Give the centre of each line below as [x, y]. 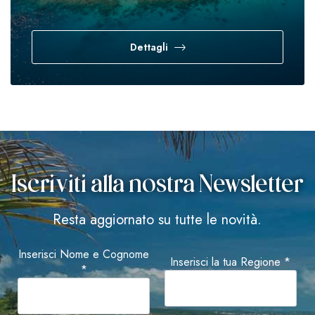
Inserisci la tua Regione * [231, 262]
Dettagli [149, 47]
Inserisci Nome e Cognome [84, 254]
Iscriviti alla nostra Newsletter [157, 186]
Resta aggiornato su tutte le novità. [157, 220]
